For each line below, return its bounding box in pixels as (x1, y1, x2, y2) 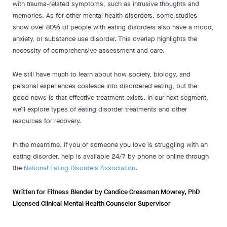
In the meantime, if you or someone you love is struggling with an (13, 140, 208, 149)
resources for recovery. (13, 117, 81, 125)
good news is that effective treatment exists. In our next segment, (13, 93, 208, 102)
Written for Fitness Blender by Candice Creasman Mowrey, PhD (13, 187, 200, 196)
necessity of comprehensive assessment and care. (13, 46, 167, 55)
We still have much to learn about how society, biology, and (13, 70, 191, 79)
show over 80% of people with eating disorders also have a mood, (13, 23, 214, 31)
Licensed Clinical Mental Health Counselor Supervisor (13, 199, 171, 208)
